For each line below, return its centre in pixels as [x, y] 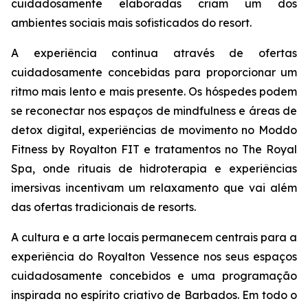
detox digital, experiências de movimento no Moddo [154, 130]
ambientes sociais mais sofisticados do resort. [131, 23]
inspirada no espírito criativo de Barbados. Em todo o [154, 295]
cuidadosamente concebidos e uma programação [154, 276]
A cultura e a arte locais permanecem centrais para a [154, 237]
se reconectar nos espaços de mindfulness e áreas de [154, 111]
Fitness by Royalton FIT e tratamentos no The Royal [154, 149]
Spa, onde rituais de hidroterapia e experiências [154, 168]
